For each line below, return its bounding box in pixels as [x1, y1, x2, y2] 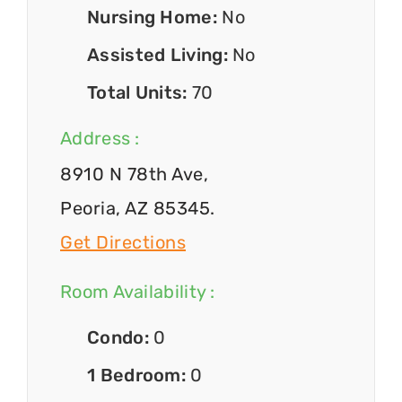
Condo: [87, 327, 154, 349]
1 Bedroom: [87, 364, 191, 387]
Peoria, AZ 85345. [60, 197, 215, 220]
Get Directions [60, 232, 186, 254]
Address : [60, 127, 140, 150]
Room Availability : [60, 280, 215, 302]
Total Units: [87, 81, 192, 103]
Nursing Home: [87, 5, 223, 28]
